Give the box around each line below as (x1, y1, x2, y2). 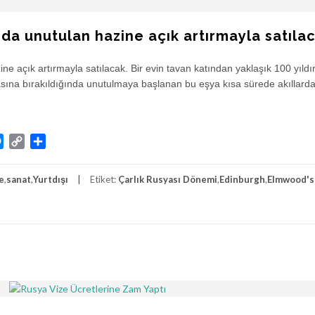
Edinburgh (219, 174, 265, 185)
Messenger (4, 134, 58, 148)
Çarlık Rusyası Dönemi (118, 174, 217, 185)
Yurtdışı (33, 174, 68, 185)
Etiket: (90, 174, 118, 185)
